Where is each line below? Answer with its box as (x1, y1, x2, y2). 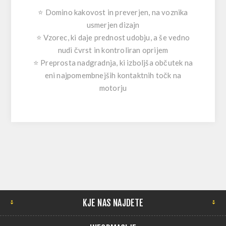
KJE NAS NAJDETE (82, 197, 144, 208)
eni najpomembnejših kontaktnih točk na (44, 70, 182, 80)
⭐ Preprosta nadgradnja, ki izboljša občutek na (33, 58, 193, 67)
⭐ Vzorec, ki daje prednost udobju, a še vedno (36, 32, 190, 42)
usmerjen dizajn (86, 20, 140, 29)
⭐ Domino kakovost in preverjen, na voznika (38, 7, 188, 17)
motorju (99, 83, 127, 92)
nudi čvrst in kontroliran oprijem (58, 45, 168, 54)
